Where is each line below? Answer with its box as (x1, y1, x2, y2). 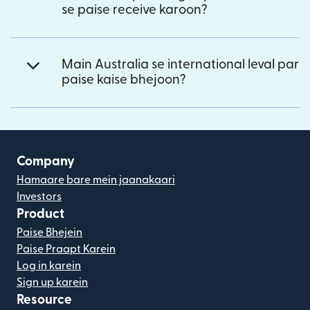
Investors (17, 191, 62, 203)
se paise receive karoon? (62, 3, 208, 17)
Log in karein (17, 260, 81, 272)
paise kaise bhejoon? (62, 73, 186, 87)
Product (17, 208, 64, 221)
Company (17, 155, 75, 169)
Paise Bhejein (17, 227, 82, 239)
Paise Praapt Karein (17, 244, 116, 255)
